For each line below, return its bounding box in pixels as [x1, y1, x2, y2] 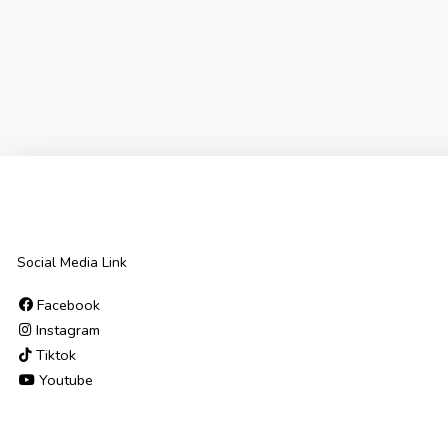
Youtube [35, 369, 93, 390]
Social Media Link [17, 252, 127, 272]
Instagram [32, 319, 100, 340]
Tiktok [32, 344, 76, 365]
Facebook [33, 294, 100, 315]
